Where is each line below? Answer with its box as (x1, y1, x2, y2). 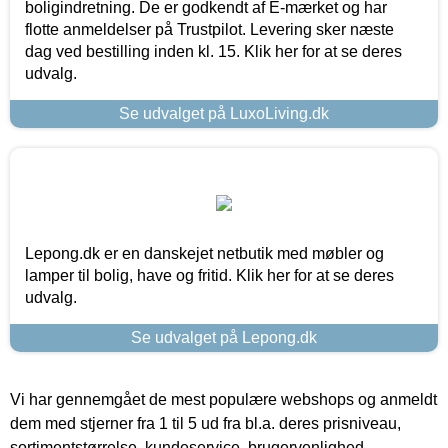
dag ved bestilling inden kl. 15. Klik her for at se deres (25, 42, 402, 60)
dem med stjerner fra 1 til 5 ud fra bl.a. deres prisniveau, (10, 414, 401, 432)
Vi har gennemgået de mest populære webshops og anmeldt (10, 390, 437, 408)
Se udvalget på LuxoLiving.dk (119, 104, 329, 122)
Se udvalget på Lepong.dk (131, 328, 317, 346)
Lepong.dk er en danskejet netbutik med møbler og (25, 244, 384, 262)
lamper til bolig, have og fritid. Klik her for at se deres (25, 266, 394, 284)
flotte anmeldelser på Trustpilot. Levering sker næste (25, 20, 394, 38)
